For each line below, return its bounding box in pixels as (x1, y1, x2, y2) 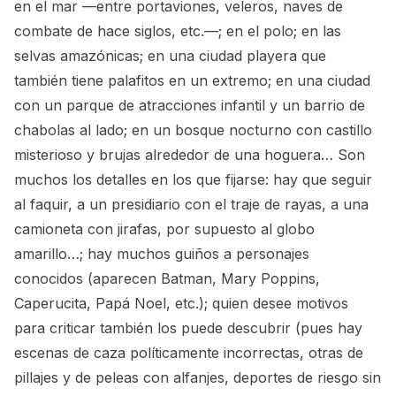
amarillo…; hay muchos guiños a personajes (14, 245, 309, 263)
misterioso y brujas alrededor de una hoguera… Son (14, 146, 365, 164)
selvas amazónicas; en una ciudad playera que (14, 47, 326, 65)
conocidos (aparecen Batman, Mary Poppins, (14, 270, 320, 288)
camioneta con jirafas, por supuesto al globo (14, 220, 315, 239)
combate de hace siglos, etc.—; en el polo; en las (14, 22, 341, 41)
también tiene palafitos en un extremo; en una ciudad (14, 72, 370, 90)
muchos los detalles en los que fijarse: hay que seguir (14, 171, 372, 189)
